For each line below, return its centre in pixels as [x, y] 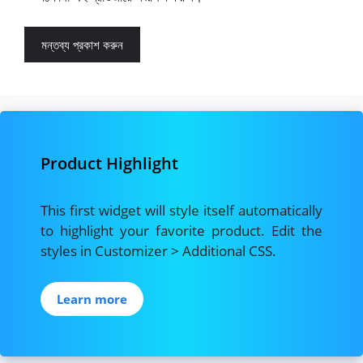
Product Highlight [109, 164]
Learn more [92, 299]
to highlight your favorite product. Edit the [181, 231]
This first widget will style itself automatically [181, 211]
